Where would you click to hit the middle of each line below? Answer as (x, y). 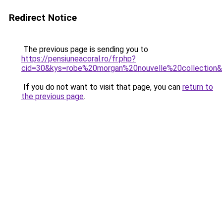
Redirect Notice (43, 18)
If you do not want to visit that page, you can (102, 87)
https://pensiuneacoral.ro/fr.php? (79, 59)
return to (198, 87)
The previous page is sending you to (85, 49)
